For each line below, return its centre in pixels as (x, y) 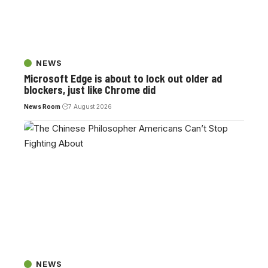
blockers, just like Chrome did (90, 90)
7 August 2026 (90, 107)
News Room (42, 107)
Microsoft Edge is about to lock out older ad (123, 79)
